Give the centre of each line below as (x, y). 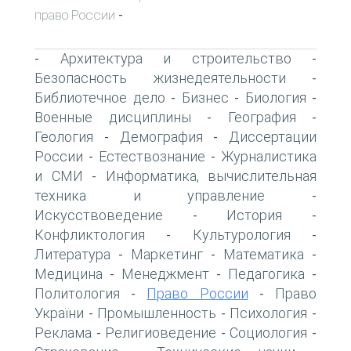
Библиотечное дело (100, 97)
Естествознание (152, 156)
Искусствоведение (99, 215)
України (59, 313)
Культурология (241, 234)
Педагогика (266, 273)
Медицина (69, 273)
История (255, 215)
